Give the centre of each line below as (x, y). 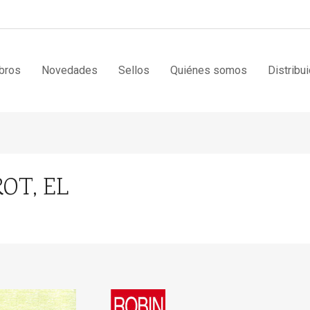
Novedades (70, 70)
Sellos (134, 70)
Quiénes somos (209, 70)
